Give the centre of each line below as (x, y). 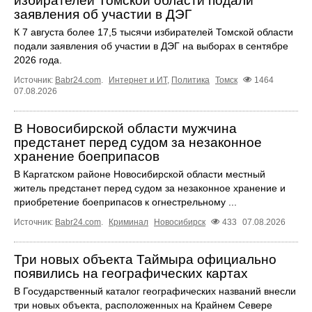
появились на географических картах (131, 274)
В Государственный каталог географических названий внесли (155, 291)
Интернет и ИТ (138, 80)
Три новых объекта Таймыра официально (145, 260)
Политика (190, 80)
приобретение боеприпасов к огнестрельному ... (125, 202)
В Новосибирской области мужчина (125, 128)
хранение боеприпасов (87, 156)
